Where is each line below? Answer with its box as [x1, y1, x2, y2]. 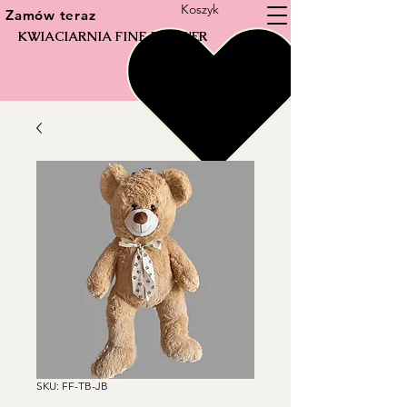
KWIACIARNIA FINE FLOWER [17, 28, 207, 45]
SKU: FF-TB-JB [36, 379, 108, 392]
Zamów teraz [5, 6, 96, 24]
